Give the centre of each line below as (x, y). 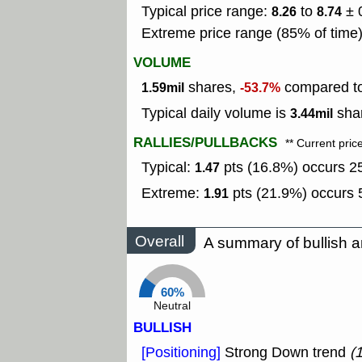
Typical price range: (206, 12)
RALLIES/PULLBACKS (205, 143)
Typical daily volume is (216, 114)
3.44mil (311, 114)
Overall (160, 241)
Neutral (172, 306)
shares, (212, 88)
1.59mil (163, 88)
